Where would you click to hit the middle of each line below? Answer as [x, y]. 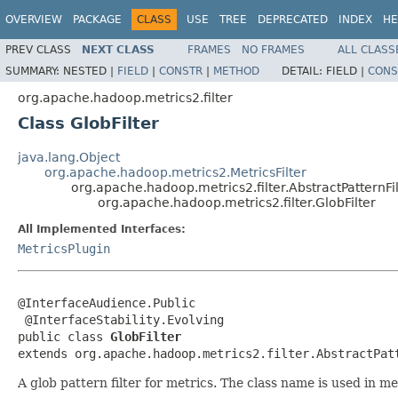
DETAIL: [304, 71]
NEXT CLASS [118, 49]
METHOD [236, 71]
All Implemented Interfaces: [102, 229]
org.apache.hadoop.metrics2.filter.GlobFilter [237, 202]
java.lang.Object [69, 157]
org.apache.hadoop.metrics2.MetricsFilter [175, 172]
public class [64, 336]
